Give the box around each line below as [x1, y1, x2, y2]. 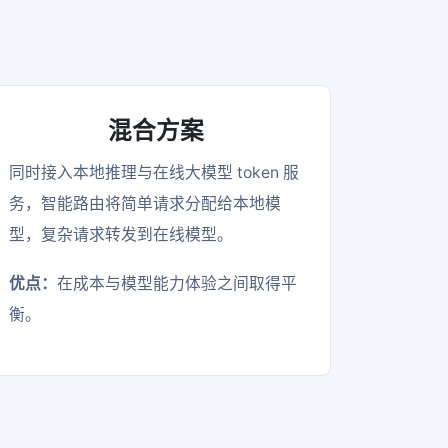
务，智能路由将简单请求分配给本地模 [9, 193, 282, 213]
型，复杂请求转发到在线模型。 [9, 224, 234, 244]
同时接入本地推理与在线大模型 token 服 [9, 162, 300, 182]
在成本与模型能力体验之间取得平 [57, 273, 298, 293]
